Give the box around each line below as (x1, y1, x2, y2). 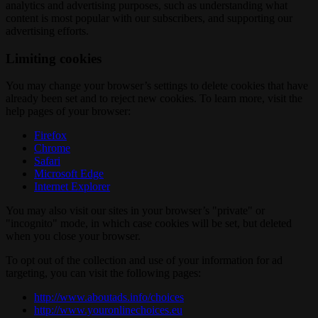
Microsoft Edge (34, 168, 104, 180)
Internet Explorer (34, 180, 110, 193)
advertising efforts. (6, 24, 89, 37)
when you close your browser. (6, 230, 141, 243)
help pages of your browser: (6, 105, 131, 118)
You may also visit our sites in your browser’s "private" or (6, 204, 265, 217)
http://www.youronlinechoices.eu (34, 304, 182, 317)
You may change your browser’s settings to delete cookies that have (6, 79, 308, 92)
